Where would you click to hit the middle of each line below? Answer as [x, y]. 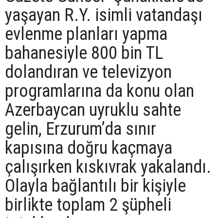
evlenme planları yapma [86, 34]
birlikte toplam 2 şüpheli [88, 205]
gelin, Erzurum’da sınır [81, 129]
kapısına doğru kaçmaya [89, 148]
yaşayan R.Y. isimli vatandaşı [104, 15]
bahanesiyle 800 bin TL [84, 53]
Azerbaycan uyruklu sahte [93, 110]
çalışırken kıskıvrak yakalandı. [108, 167]
